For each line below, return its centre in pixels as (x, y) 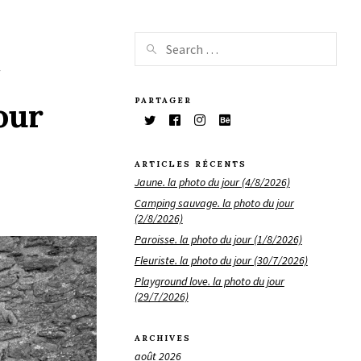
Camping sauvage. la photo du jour (214, 203)
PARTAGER (163, 100)
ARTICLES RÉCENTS (190, 164)
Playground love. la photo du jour (209, 281)
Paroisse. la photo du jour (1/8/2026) (218, 239)
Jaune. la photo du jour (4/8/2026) (212, 182)
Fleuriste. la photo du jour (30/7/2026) (221, 260)
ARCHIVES (162, 338)
